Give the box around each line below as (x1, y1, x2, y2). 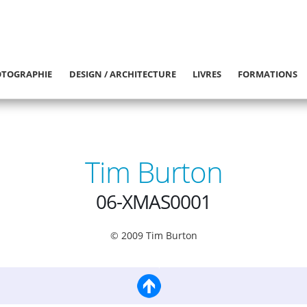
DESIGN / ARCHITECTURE (69, 68, 176, 80)
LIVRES (193, 68, 222, 80)
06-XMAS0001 (96, 188, 211, 215)
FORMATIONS (238, 68, 298, 80)
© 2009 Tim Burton (110, 229, 197, 243)
